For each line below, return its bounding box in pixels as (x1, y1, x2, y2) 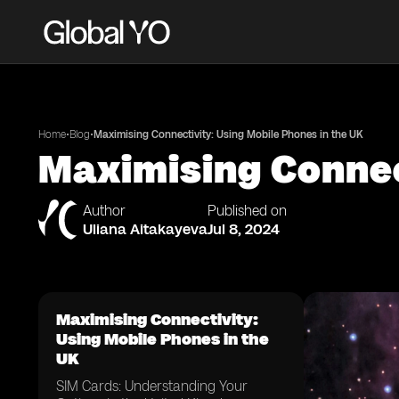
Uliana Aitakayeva (83, 220, 208, 238)
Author (83, 202, 126, 219)
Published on (208, 202, 287, 219)
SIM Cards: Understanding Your (56, 378, 248, 395)
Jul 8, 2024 (208, 220, 280, 238)
